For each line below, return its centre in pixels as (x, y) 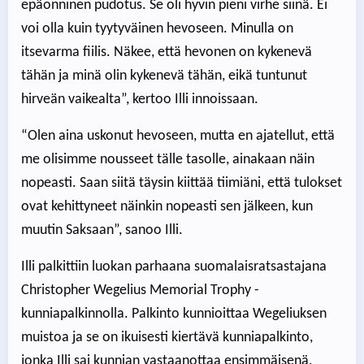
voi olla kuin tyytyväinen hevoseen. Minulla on (157, 29)
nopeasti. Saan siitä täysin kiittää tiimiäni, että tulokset (182, 184)
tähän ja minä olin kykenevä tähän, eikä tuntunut (164, 76)
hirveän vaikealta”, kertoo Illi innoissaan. (140, 100)
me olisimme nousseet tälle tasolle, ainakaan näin (168, 160)
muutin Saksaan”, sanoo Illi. (102, 231)
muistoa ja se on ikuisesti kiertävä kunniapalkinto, (167, 338)
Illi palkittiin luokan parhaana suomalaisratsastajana (174, 267)
